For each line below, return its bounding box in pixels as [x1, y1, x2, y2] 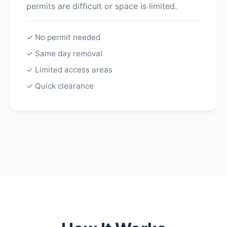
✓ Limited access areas [26, 65, 112, 74]
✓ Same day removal [26, 49, 102, 58]
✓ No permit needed [26, 32, 100, 42]
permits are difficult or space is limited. [26, 1, 177, 11]
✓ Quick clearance [26, 81, 94, 91]
